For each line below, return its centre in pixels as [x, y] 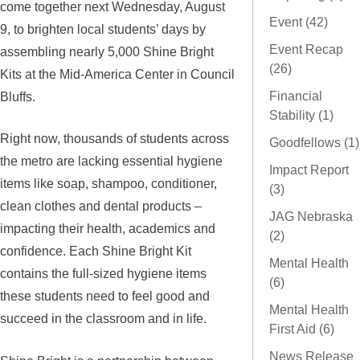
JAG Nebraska [311, 217]
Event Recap [306, 50]
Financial [296, 96]
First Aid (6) [302, 329]
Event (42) [299, 22]
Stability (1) [301, 116]
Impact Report [309, 170]
